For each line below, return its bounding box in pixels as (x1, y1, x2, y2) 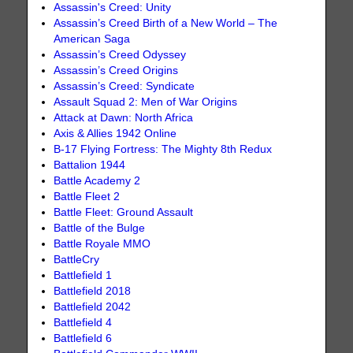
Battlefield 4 (54, 316, 113, 329)
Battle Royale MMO (54, 237, 151, 250)
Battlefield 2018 (54, 284, 132, 297)
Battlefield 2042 (54, 300, 132, 313)
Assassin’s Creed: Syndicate (54, 80, 195, 92)
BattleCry (54, 253, 100, 266)
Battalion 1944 (54, 158, 126, 171)
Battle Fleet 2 (54, 190, 121, 203)
